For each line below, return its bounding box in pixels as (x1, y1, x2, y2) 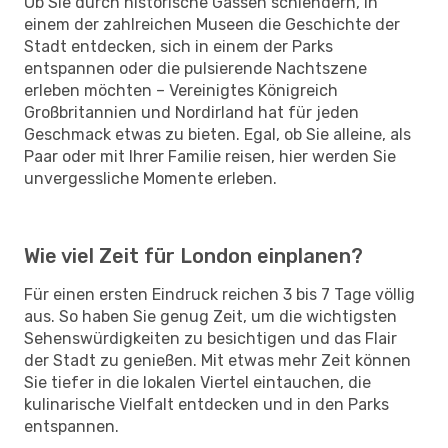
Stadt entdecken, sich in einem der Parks (24, 36, 333, 56)
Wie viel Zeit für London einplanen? (24, 243, 363, 268)
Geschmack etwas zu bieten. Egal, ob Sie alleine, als (24, 124, 411, 144)
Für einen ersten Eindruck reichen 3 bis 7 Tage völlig (24, 284, 415, 304)
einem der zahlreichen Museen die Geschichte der (24, 14, 400, 34)
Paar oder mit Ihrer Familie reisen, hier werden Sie (24, 146, 396, 166)
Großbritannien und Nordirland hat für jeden (24, 102, 359, 122)
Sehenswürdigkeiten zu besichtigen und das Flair (24, 328, 397, 348)
